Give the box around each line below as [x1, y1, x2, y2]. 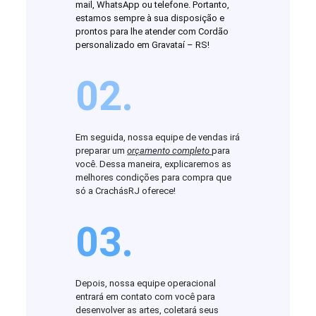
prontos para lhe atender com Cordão [75, 26, 229, 37]
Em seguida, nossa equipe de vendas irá [75, 132, 241, 143]
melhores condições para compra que [75, 172, 232, 183]
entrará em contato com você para [75, 291, 216, 303]
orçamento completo [127, 145, 212, 157]
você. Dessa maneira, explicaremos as [75, 159, 232, 170]
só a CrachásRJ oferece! [75, 186, 176, 197]
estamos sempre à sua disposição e [75, 13, 225, 24]
